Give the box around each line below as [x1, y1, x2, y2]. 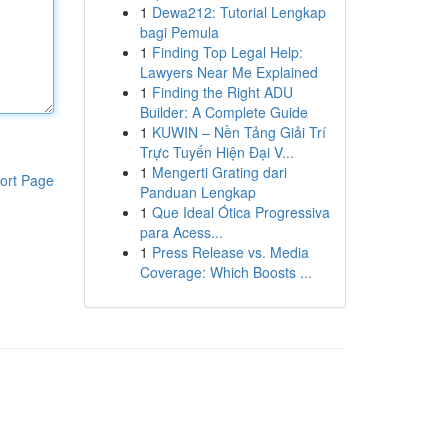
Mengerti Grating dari [151, 162, 287, 182]
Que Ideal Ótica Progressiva [151, 202, 330, 222]
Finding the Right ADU [151, 82, 293, 102]
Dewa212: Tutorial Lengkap [151, 2, 326, 22]
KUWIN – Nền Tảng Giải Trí [151, 122, 326, 142]
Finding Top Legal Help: [151, 42, 303, 62]
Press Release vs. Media [151, 242, 309, 262]
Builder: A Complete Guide [139, 102, 308, 122]
